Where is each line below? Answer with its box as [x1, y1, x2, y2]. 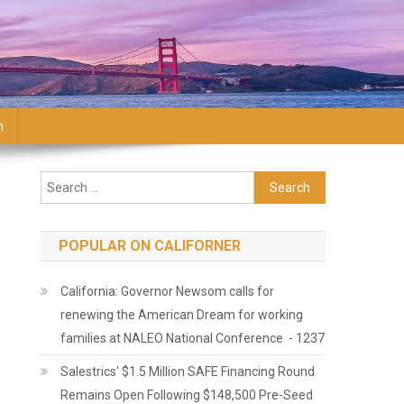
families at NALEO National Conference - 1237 [60, 331, 326, 345]
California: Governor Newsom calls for [60, 284, 275, 298]
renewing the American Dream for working [60, 308, 304, 322]
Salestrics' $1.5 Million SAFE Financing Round [60, 364, 316, 379]
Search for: [254, 175, 318, 189]
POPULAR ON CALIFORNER [59, 237, 242, 254]
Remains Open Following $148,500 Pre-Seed [60, 388, 314, 402]
